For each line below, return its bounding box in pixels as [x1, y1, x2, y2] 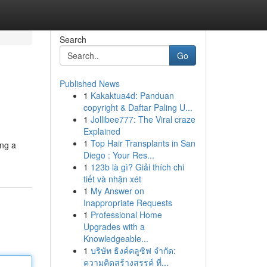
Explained [83, 125, 120, 137]
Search [59, 33, 86, 45]
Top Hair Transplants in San [90, 137, 195, 149]
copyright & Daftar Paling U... [83, 101, 193, 113]
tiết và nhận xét [83, 173, 141, 185]
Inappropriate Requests [83, 197, 172, 209]
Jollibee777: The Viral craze [90, 113, 195, 125]
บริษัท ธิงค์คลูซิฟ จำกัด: [90, 244, 176, 256]
